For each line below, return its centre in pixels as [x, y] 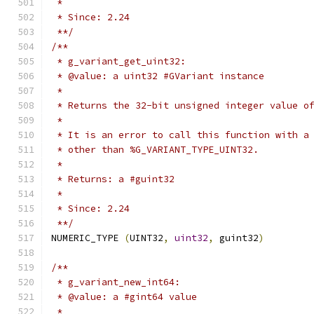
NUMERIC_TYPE [88, 238]
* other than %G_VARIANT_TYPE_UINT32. [155, 150]
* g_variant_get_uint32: [118, 61]
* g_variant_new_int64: [116, 282]
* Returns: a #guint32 [113, 179]
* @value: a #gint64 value [124, 297]
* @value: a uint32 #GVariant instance [158, 76]
